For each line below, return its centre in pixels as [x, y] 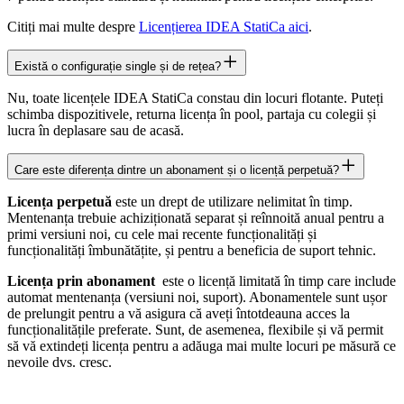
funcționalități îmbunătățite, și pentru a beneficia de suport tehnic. [193, 250]
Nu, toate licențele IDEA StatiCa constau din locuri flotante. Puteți [195, 97]
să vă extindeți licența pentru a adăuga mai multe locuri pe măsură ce [202, 345]
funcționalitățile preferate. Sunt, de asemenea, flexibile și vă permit [195, 329]
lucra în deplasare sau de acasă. [96, 130]
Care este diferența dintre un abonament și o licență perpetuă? [177, 170]
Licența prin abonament [81, 280]
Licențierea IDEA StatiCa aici [224, 26]
